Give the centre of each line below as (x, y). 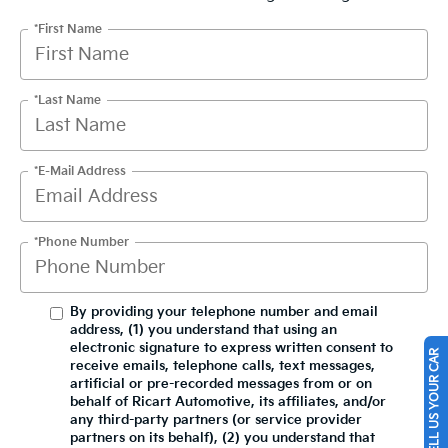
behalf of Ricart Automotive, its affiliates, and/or (228, 402)
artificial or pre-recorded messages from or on (221, 384)
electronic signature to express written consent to (231, 348)
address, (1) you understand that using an (203, 330)
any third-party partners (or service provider (216, 420)
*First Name (68, 29)
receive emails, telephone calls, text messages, (222, 366)
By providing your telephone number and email (224, 312)
